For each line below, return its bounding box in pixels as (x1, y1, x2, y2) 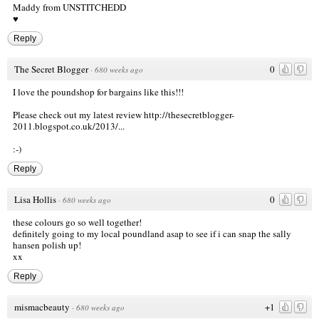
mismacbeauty (14, 300, 70, 314)
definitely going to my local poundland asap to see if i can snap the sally (13, 227, 291, 241)
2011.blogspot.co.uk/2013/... (13, 120, 125, 133)
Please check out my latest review (13, 108, 144, 122)
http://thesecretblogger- (144, 108, 234, 122)
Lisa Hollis (14, 193, 56, 206)
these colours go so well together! (13, 216, 142, 229)
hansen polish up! (13, 239, 81, 252)
